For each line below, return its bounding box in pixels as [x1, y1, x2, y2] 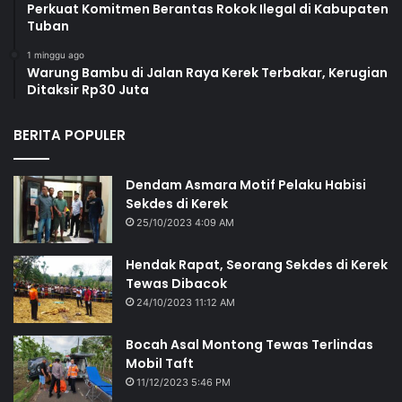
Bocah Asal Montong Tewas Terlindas [126, 336, 373, 354]
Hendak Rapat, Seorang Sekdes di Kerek [126, 256, 388, 275]
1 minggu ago [27, 49, 84, 61]
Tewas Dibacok [126, 275, 227, 293]
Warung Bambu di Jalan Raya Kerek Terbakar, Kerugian [27, 64, 388, 83]
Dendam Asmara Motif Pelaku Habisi [126, 176, 366, 195]
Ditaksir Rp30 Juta [27, 81, 149, 100]
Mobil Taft [126, 354, 194, 373]
